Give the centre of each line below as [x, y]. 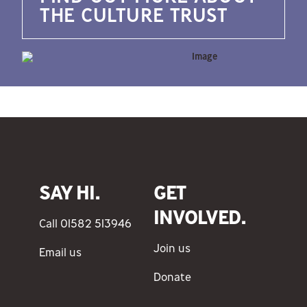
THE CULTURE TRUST [134, 15]
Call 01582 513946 [85, 223]
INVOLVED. [200, 217]
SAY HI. [70, 193]
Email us [60, 252]
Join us [172, 248]
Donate [172, 277]
